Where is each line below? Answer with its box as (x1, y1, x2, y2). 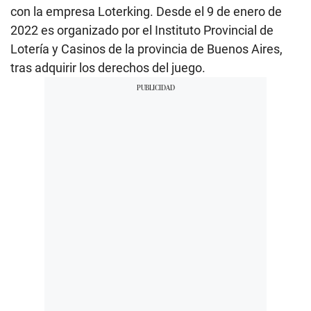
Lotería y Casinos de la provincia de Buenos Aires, (10, 42, 283, 57)
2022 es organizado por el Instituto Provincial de (10, 23, 274, 38)
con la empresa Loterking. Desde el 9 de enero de (10, 4, 282, 19)
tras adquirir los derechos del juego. (10, 60, 205, 76)
